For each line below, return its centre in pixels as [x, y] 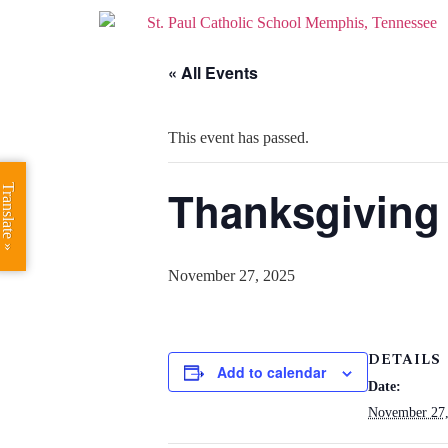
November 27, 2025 [231, 275]
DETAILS [404, 359]
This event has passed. [238, 137]
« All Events [213, 72]
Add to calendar [271, 372]
